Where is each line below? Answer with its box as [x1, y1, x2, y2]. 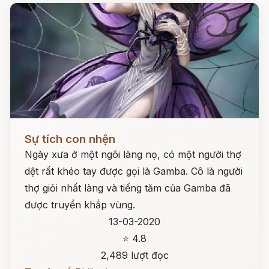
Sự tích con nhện [25, 132, 115, 146]
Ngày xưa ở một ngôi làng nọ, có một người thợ [25, 148, 241, 160]
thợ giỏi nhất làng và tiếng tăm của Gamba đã [25, 182, 231, 194]
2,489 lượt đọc [100, 249, 169, 261]
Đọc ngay [10, 124, 54, 136]
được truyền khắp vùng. [25, 199, 135, 211]
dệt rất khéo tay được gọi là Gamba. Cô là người [25, 165, 243, 177]
